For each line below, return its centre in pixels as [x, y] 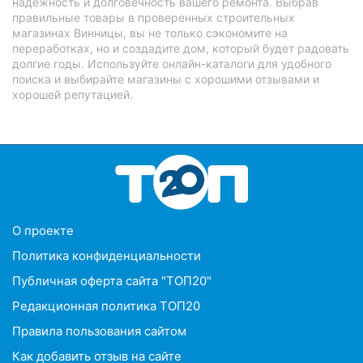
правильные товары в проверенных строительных [154, 17]
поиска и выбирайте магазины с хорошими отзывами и [166, 79]
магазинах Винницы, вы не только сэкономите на [150, 32]
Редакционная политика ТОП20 [106, 305]
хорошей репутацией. [73, 94]
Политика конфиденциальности [107, 255]
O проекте [43, 230]
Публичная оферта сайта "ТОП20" [112, 280]
